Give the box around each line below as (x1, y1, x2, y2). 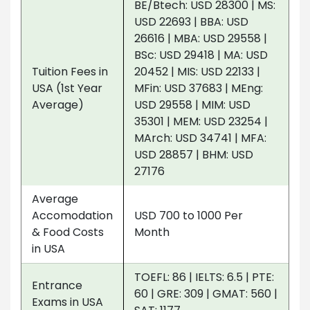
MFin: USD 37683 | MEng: (134, 80, 263, 96)
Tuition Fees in (32, 63, 108, 80)
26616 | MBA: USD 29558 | (134, 30, 267, 46)
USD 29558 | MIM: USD (134, 96, 250, 113)
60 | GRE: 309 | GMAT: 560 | (134, 285, 277, 302)
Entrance (32, 277, 82, 293)
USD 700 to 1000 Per (134, 207, 243, 224)
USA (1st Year (32, 80, 102, 96)
